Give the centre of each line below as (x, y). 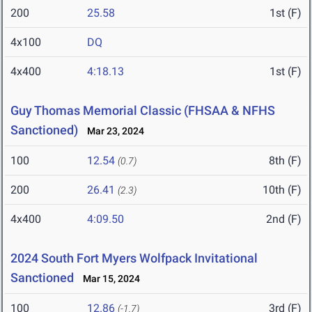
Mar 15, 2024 (108, 279)
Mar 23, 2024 (112, 131)
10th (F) (282, 190)
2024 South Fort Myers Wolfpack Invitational (134, 258)
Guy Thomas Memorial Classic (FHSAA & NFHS (143, 111)
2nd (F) (284, 219)
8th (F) (285, 161)
